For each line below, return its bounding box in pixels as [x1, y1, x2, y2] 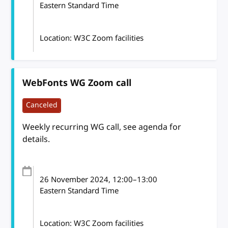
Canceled [26, 100, 58, 111]
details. [22, 133, 50, 146]
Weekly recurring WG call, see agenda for [22, 121, 182, 133]
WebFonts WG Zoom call [22, 76, 132, 90]
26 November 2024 [39, 174, 108, 185]
